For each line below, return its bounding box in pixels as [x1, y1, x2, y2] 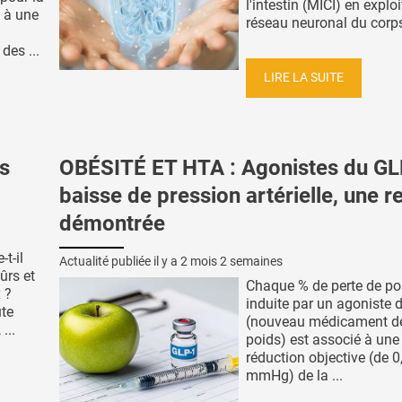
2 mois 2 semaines [180, 254, 283, 269]
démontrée [59, 210, 165, 236]
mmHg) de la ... [246, 367, 343, 385]
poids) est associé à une [246, 331, 399, 349]
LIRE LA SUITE [264, 69, 344, 85]
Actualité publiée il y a [59, 254, 180, 269]
